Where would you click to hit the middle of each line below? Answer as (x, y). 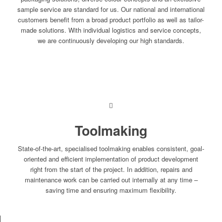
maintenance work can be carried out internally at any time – (111, 179)
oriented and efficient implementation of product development (111, 159)
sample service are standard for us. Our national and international (111, 9)
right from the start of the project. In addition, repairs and (111, 169)
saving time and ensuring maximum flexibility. (111, 190)
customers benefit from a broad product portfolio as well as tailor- (111, 19)
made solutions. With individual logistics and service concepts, (111, 30)
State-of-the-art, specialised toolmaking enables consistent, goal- (111, 148)
